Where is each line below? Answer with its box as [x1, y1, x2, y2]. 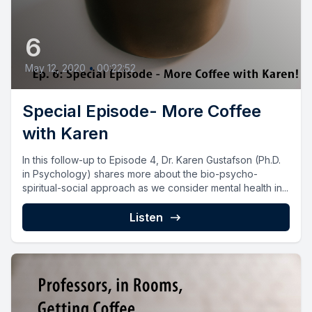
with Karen [22, 123, 109, 143]
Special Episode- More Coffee [22, 100, 261, 121]
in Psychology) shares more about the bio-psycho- [22, 167, 258, 180]
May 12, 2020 [25, 61, 86, 74]
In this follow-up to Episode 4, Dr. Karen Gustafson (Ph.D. [22, 153, 281, 166]
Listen [130, 210, 163, 224]
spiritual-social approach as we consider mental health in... [22, 181, 288, 194]
